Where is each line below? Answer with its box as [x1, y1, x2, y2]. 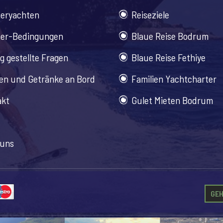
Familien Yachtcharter [131, 73, 217, 85]
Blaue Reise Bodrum [131, 30, 209, 42]
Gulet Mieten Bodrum [131, 94, 213, 106]
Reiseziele [131, 8, 169, 20]
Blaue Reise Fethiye [131, 51, 206, 63]
